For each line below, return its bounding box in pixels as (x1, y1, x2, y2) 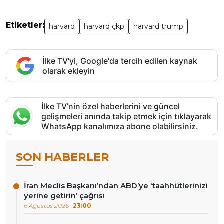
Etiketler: (6, 20, 44, 30)
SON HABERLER (16, 149, 109, 164)
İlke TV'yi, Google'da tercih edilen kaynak (42, 55, 197, 66)
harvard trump (133, 21, 183, 31)
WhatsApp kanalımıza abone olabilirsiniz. (41, 121, 198, 131)
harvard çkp (84, 21, 124, 31)
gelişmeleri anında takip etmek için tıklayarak (41, 111, 211, 121)
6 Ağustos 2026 (24, 201, 69, 209)
